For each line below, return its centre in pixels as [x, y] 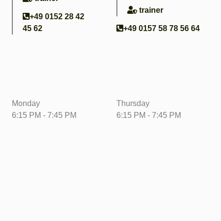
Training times [31, 84]
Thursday [133, 103]
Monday [26, 103]
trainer [151, 10]
